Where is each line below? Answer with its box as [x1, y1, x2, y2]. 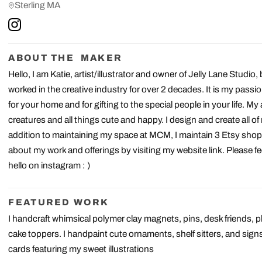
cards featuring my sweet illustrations [8, 244, 154, 254]
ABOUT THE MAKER [8, 53, 123, 63]
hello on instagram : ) [8, 160, 91, 171]
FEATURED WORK [8, 197, 109, 208]
